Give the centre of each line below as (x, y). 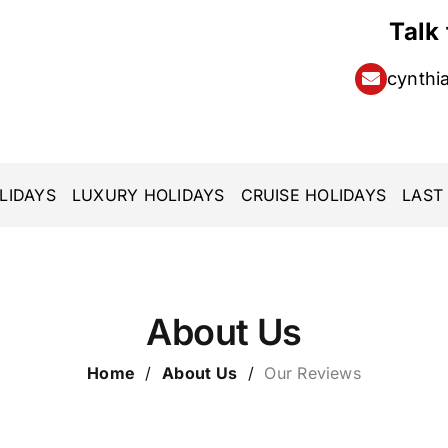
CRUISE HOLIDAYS (313, 194)
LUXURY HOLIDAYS (148, 194)
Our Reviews (312, 373)
